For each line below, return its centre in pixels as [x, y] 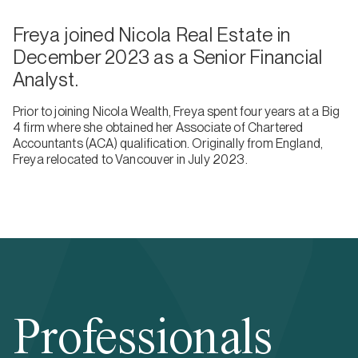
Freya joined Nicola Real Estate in [152, 35]
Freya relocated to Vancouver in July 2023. [130, 159]
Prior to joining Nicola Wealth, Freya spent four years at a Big [177, 111]
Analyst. [46, 80]
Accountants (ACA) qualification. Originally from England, [168, 143]
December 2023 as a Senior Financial [168, 57]
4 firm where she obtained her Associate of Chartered [158, 127]
